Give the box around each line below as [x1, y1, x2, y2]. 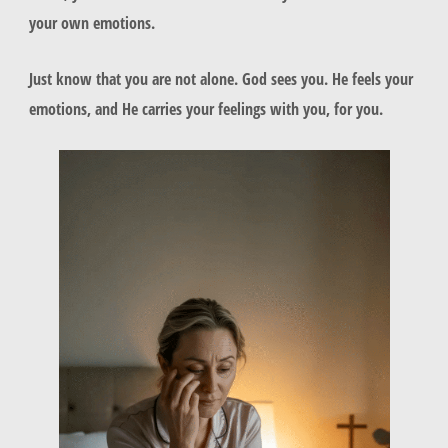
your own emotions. [28, 10, 159, 34]
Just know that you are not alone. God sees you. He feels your [28, 67, 413, 91]
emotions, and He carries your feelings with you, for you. [28, 97, 387, 121]
